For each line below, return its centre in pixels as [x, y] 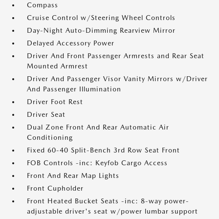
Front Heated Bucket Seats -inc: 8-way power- [108, 201]
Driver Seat [46, 115]
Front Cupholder [55, 188]
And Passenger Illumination [74, 89]
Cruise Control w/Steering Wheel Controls [101, 18]
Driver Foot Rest [55, 102]
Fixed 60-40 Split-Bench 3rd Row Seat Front [103, 150]
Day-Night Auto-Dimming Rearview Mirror [101, 31]
